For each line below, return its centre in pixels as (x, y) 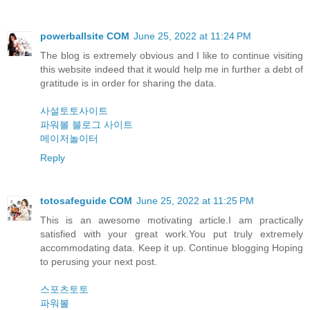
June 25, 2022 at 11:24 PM (192, 36)
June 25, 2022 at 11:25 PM (195, 201)
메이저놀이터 (69, 139)
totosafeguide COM (86, 201)
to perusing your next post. (99, 262)
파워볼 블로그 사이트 (86, 125)
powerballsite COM (85, 36)
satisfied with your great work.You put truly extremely (172, 234)
